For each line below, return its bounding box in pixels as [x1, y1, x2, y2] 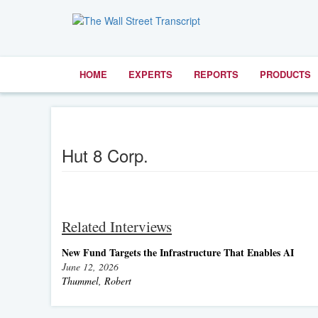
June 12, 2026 [62, 260, 119, 273]
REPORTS [194, 67, 238, 81]
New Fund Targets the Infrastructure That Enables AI [62, 245, 294, 260]
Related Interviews [62, 216, 172, 236]
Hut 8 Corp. [62, 143, 148, 168]
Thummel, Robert [62, 274, 131, 287]
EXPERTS [128, 67, 172, 81]
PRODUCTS [260, 67, 311, 81]
